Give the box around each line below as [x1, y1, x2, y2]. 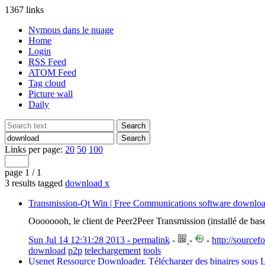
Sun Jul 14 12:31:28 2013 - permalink [28, 235, 170, 245]
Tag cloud [28, 78, 66, 88]
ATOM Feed [28, 67, 76, 77]
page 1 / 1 [5, 167, 41, 177]
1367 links [5, 5, 44, 15]
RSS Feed [28, 57, 66, 67]
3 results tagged [5, 178, 65, 188]
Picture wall [28, 89, 73, 99]
